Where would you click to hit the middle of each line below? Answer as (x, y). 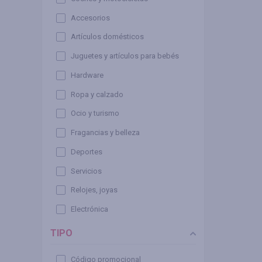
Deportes (87, 151)
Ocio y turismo (95, 113)
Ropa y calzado (97, 94)
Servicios (86, 171)
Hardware (87, 75)
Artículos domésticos (107, 37)
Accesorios (90, 18)
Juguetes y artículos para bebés (125, 56)
